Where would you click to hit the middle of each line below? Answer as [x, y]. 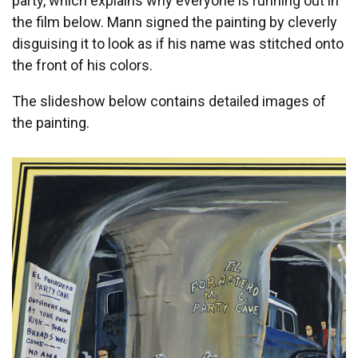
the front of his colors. [82, 66]
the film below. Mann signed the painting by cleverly [175, 22]
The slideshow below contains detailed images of [169, 101]
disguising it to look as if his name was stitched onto [178, 44]
